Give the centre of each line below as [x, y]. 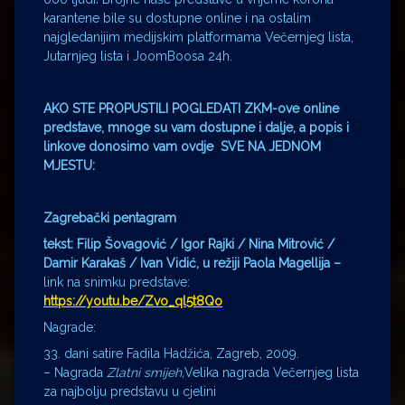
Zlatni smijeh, [146, 372]
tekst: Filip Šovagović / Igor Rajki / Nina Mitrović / [189, 244]
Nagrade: [70, 327]
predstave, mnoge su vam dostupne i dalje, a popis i [196, 127]
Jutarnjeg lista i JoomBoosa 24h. [138, 56]
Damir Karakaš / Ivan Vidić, [123, 263]
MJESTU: [69, 165]
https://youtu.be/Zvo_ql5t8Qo [133, 301]
